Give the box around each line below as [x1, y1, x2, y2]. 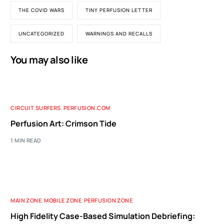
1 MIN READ [10, 136, 41, 144]
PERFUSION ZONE [84, 196, 133, 204]
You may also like [10, 53, 88, 66]
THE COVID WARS [18, 6, 65, 13]
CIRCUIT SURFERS [10, 104, 61, 111]
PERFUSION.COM [63, 104, 110, 111]
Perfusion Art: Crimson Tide [10, 118, 117, 129]
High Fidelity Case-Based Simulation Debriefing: [10, 210, 195, 221]
